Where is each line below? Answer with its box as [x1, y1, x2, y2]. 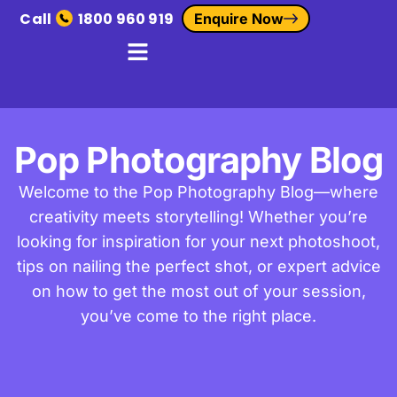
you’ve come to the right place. [81, 307, 316, 325]
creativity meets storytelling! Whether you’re [29, 207, 368, 226]
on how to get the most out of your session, [31, 282, 366, 300]
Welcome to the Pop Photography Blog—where [19, 183, 378, 201]
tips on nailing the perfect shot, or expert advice [16, 257, 381, 276]
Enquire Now [194, 10, 284, 27]
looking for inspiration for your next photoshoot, [17, 232, 380, 251]
